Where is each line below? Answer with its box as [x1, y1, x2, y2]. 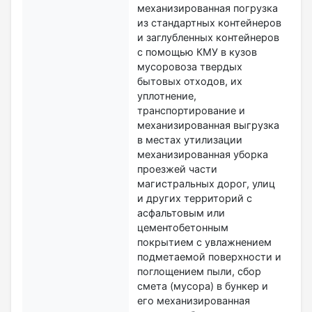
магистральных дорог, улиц [137, 177, 275, 189]
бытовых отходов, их [137, 75, 242, 87]
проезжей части [137, 162, 217, 175]
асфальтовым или [137, 206, 225, 219]
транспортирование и [137, 104, 245, 116]
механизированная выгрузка [137, 118, 279, 131]
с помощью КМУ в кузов [137, 45, 257, 58]
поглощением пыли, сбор [137, 265, 261, 277]
